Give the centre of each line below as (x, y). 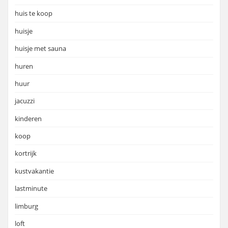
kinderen (28, 118)
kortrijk (26, 153)
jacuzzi (25, 101)
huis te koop (34, 13)
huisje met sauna (40, 49)
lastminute (31, 189)
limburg (26, 206)
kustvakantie (34, 171)
